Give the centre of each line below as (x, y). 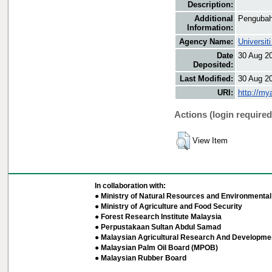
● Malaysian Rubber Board (140, 258)
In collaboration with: (130, 186)
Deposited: (213, 64)
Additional (214, 18)
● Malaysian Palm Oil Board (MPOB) (156, 248)
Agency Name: (206, 41)
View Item (210, 140)
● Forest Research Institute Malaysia (158, 217)
